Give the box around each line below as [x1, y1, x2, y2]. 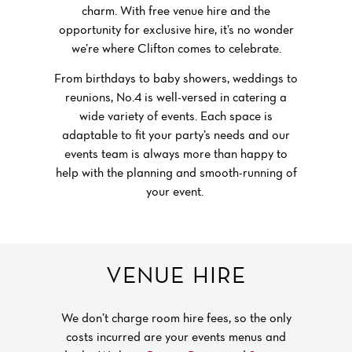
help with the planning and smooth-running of [55, 164, 297, 181]
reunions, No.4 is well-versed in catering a [65, 89, 287, 105]
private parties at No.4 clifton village [24, 210, 219, 226]
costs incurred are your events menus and [66, 328, 286, 345]
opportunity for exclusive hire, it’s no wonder [58, 20, 294, 37]
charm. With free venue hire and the [82, 2, 270, 18]
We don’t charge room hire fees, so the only [60, 310, 291, 326]
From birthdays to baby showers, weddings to [54, 70, 298, 86]
